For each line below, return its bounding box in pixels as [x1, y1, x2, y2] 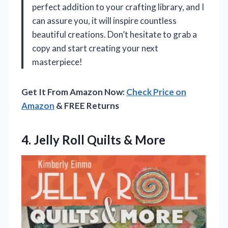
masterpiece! [32, 56, 82, 68]
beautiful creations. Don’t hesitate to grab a [32, 29, 197, 40]
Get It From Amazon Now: [21, 87, 126, 98]
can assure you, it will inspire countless [32, 15, 177, 26]
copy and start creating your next [32, 43, 158, 54]
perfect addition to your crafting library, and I [32, 2, 204, 13]
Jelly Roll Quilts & [34, 132, 132, 148]
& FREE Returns [54, 100, 119, 111]
